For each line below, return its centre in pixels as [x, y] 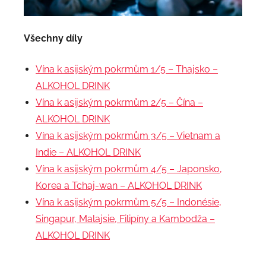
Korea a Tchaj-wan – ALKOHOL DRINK [119, 186]
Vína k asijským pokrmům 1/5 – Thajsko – [127, 69]
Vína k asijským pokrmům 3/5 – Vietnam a [128, 136]
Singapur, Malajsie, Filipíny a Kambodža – [125, 219]
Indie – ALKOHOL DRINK [88, 153]
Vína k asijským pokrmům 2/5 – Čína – [119, 103]
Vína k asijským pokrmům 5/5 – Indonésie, [129, 202]
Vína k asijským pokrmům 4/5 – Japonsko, [129, 169]
